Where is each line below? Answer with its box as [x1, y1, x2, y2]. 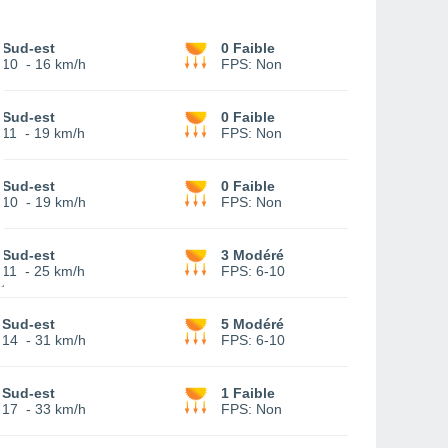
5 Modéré [221, 316, 284, 332]
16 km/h [35, 56, 86, 72]
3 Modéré [221, 247, 284, 263]
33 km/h [35, 401, 86, 417]
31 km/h [35, 332, 86, 348]
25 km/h [34, 263, 85, 279]
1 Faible [221, 385, 275, 401]
